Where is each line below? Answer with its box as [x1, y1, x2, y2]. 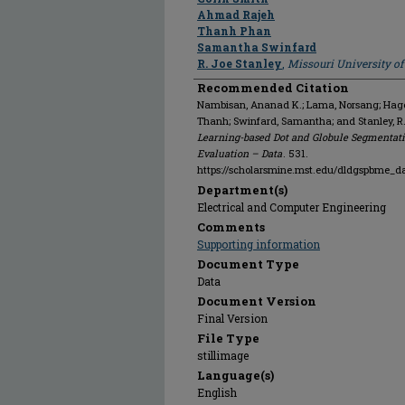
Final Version [197, 311, 268, 325]
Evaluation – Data [197, 146, 282, 160]
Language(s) [197, 367, 274, 383]
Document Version [197, 293, 316, 309]
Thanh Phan [197, 24, 271, 38]
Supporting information [197, 237, 320, 251]
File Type [197, 330, 259, 346]
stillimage [197, 348, 249, 363]
